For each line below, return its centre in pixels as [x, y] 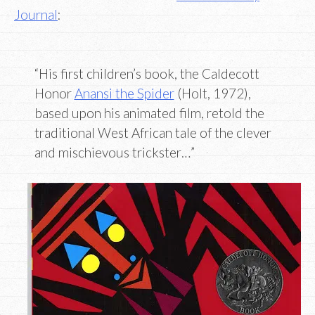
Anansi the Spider [124, 94]
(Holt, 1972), [212, 94]
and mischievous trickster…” [114, 153]
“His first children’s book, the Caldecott [147, 74]
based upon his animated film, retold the [149, 113]
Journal [36, 14]
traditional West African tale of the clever [153, 133]
